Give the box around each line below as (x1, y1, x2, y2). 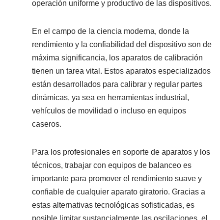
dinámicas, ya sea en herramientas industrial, (32, 93, 189, 102)
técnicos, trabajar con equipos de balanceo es (32, 161, 192, 169)
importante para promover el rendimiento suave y (32, 174, 202, 183)
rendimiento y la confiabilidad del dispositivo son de (32, 40, 212, 49)
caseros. (32, 120, 61, 128)
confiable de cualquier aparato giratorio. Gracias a (32, 188, 205, 196)
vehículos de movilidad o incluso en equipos (32, 107, 186, 115)
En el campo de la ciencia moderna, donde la (32, 27, 189, 35)
